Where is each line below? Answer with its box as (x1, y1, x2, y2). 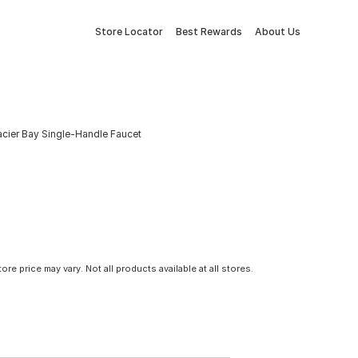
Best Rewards (176, 26, 242, 38)
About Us (255, 26, 300, 38)
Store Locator (95, 26, 163, 38)
